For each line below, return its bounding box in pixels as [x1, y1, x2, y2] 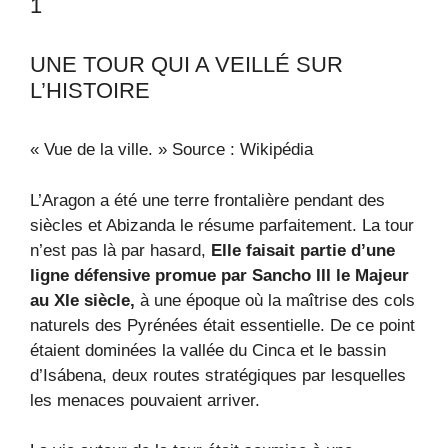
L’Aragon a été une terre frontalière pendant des [30, 190, 385, 210]
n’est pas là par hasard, [30, 240, 211, 260]
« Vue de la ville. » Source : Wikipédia [30, 140, 313, 160]
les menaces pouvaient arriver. [30, 390, 260, 410]
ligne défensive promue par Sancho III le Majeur [30, 265, 409, 285]
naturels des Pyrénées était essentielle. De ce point [30, 315, 415, 335]
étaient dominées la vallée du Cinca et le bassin [30, 340, 386, 360]
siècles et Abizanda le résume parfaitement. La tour [30, 215, 414, 235]
